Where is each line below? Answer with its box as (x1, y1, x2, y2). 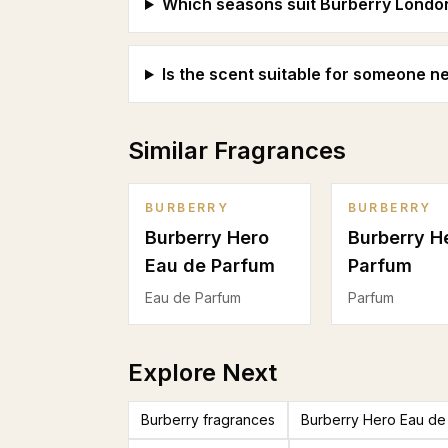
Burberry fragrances (141, 411, 275, 428)
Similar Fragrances (128, 136, 346, 165)
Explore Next (128, 358, 277, 387)
